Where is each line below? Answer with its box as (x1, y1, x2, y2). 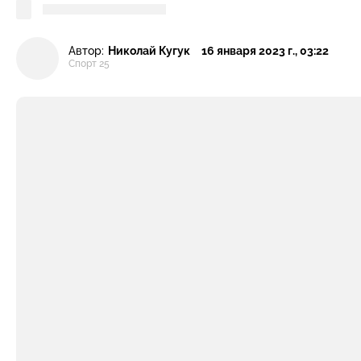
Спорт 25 (68, 58, 110, 70)
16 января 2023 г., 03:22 (201, 44, 329, 57)
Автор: (68, 44, 104, 57)
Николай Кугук (108, 44, 190, 57)
